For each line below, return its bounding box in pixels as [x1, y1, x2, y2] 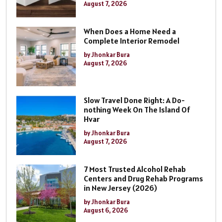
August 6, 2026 [84, 206, 128, 215]
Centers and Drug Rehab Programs [84, 173, 203, 183]
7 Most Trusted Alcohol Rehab [84, 164, 186, 174]
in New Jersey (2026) [84, 182, 157, 193]
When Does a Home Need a [84, 26, 176, 36]
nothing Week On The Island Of [84, 104, 190, 114]
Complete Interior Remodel [84, 35, 179, 46]
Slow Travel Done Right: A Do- [84, 95, 185, 105]
